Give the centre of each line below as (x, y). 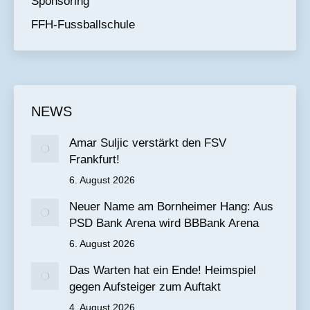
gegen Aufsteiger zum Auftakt (145, 287)
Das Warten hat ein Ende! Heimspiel (163, 270)
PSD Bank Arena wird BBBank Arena (164, 223)
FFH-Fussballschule (83, 25)
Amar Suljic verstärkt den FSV (148, 143)
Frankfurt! (94, 159)
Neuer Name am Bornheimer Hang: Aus (171, 207)
